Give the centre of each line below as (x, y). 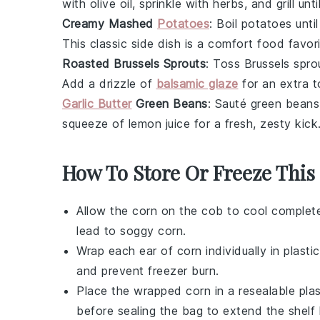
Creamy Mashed (110, 23)
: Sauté (229, 103)
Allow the (104, 210)
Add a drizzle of (109, 83)
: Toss (225, 63)
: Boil (225, 23)
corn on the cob (178, 210)
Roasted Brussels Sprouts (134, 63)
